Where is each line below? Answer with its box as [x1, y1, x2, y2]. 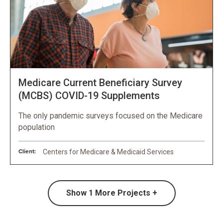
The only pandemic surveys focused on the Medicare [18, 111, 203, 121]
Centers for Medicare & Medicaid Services [43, 148, 174, 156]
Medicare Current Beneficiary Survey [18, 77, 182, 89]
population [18, 122, 55, 132]
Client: [18, 148, 36, 156]
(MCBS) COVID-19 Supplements [18, 90, 160, 102]
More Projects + [95, 188, 157, 198]
